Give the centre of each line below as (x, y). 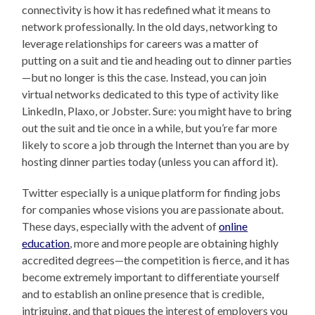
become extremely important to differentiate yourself (151, 276)
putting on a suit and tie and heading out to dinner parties (157, 60)
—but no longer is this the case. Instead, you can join (144, 77)
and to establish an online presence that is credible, (143, 293)
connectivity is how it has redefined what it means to (147, 9)
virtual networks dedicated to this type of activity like (150, 94)
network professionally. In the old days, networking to (150, 26)
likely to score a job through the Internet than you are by (156, 144)
